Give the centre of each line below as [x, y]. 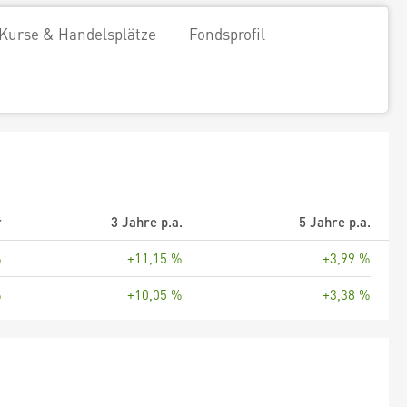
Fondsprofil [227, 34]
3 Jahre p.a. [147, 222]
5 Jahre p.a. [335, 222]
